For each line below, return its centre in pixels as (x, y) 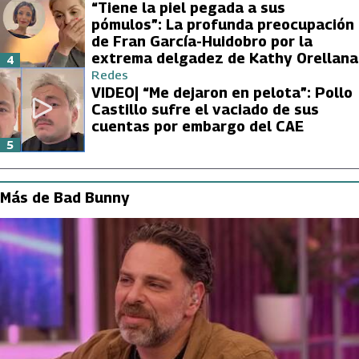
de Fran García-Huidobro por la (202, 41)
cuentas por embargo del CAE (198, 126)
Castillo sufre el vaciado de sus (205, 109)
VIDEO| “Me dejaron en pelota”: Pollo (222, 92)
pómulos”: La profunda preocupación (223, 24)
